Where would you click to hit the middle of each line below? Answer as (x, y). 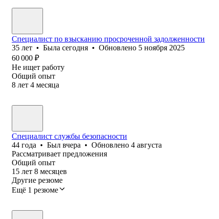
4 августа (146, 145)
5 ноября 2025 (162, 47)
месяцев (54, 171)
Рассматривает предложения (59, 153)
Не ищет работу (38, 67)
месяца (48, 85)
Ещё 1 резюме (35, 190)
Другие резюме (37, 180)
